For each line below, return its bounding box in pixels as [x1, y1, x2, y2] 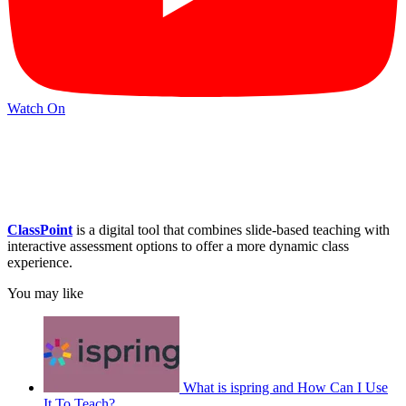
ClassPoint [7, 222, 72, 238]
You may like [7, 285, 83, 302]
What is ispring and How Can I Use [183, 380, 388, 396]
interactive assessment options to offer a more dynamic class [7, 238, 349, 255]
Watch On [7, 100, 65, 116]
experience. [7, 255, 72, 271]
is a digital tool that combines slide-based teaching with [72, 222, 390, 238]
